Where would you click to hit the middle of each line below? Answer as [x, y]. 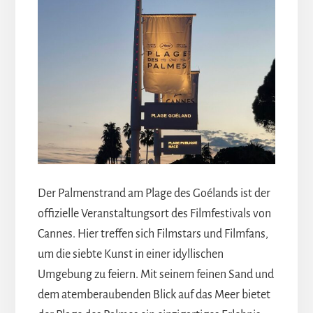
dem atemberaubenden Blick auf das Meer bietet [154, 295]
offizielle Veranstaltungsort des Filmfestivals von [154, 214]
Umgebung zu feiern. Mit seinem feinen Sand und [155, 275]
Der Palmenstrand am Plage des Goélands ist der [154, 194]
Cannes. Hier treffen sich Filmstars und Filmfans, [153, 234]
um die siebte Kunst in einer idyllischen [130, 255]
